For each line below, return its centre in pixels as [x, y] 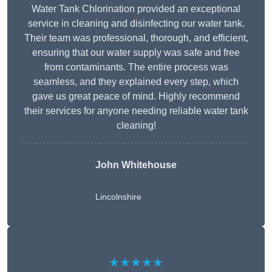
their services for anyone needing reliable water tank [136, 111]
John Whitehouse [136, 165]
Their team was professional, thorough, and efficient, [136, 38]
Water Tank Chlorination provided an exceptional [136, 9]
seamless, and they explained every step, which [136, 82]
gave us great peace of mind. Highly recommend [136, 97]
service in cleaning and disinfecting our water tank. [136, 24]
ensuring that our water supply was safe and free [136, 53]
